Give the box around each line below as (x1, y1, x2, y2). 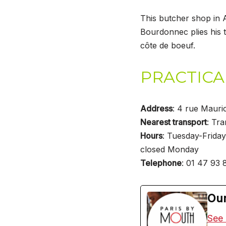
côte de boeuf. (140, 40, 195, 50)
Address (140, 103, 173, 114)
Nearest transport (140, 117, 207, 127)
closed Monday (140, 144, 199, 154)
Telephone (140, 157, 182, 168)
